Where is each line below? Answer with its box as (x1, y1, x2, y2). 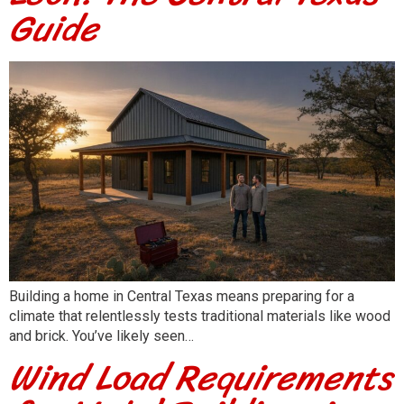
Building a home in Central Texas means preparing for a (9, 288, 354, 306)
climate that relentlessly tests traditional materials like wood (9, 308, 390, 326)
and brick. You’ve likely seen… (9, 327, 194, 345)
